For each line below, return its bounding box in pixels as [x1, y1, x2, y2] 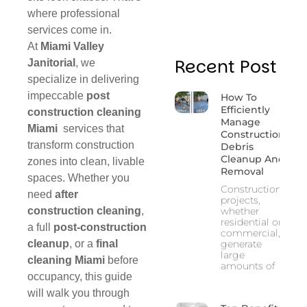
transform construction [27, 138, 134, 151]
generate [220, 238, 262, 250]
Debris [220, 140, 254, 153]
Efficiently [220, 103, 270, 116]
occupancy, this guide [27, 270, 132, 282]
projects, [220, 194, 260, 206]
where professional [27, 7, 120, 19]
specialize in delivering [27, 73, 139, 85]
